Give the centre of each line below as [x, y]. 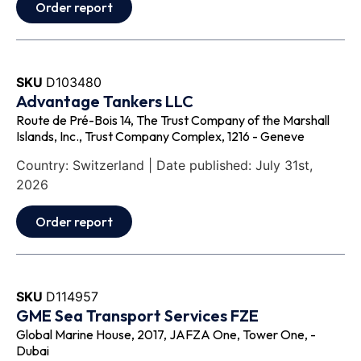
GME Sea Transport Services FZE [137, 316]
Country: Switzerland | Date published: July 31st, [164, 166]
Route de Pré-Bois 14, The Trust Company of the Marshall [173, 120]
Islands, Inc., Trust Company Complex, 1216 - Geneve [160, 136]
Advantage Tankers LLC [105, 101]
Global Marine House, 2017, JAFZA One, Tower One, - [166, 335]
